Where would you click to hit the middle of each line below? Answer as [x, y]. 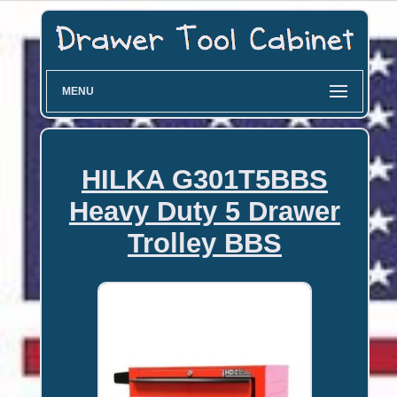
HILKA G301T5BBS [204, 179]
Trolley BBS [204, 243]
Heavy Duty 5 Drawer [204, 211]
